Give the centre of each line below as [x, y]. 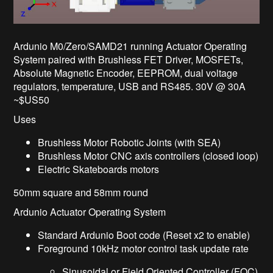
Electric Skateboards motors [99, 169]
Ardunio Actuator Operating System [90, 212]
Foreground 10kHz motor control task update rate [144, 249]
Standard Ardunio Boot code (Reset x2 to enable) [144, 235]
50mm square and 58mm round [81, 193]
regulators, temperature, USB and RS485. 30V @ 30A [130, 87]
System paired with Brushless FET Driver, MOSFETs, [129, 60]
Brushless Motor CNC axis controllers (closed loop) [148, 156]
